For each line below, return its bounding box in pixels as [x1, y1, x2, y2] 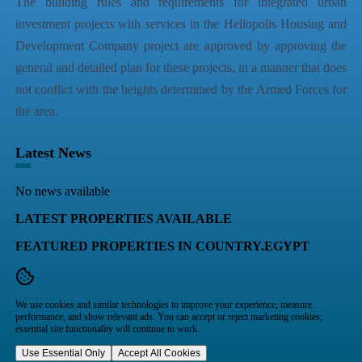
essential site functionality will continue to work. [15, 322, 200, 335]
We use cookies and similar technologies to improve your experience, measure [15, 298, 312, 310]
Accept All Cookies [117, 347, 200, 359]
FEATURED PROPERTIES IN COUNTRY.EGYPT [15, 238, 309, 253]
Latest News [15, 144, 91, 161]
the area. [15, 103, 58, 118]
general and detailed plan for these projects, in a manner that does [15, 60, 347, 74]
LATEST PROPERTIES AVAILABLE [15, 211, 232, 225]
